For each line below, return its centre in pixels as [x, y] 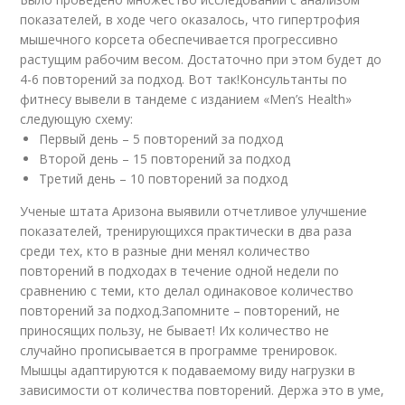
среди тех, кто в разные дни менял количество [165, 250]
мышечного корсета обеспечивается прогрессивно [179, 39]
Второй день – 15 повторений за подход [165, 158]
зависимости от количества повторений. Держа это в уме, [202, 390]
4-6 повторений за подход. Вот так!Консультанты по [184, 79]
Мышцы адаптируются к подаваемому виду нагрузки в [188, 370]
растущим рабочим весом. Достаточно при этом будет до [201, 59]
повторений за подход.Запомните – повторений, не [180, 310]
